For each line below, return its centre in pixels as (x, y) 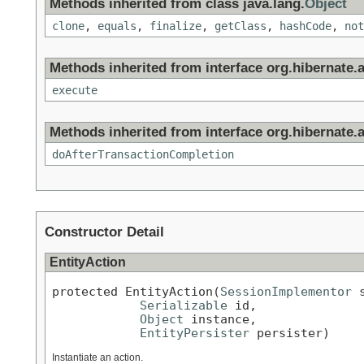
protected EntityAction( (136, 291)
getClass (240, 26)
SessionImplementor (286, 291)
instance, (220, 318)
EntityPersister (195, 332)
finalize (175, 26)
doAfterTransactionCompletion (143, 155)
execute (75, 91)
